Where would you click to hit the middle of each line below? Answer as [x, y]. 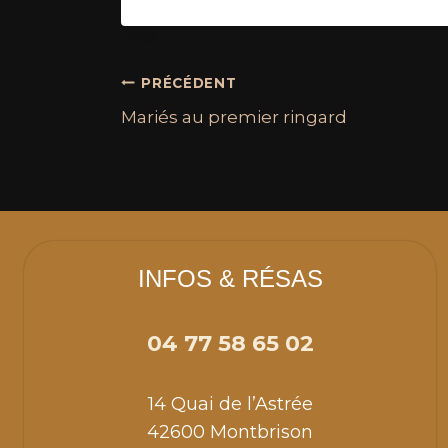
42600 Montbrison [230, 432]
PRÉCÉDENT [189, 82]
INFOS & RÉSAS [230, 279]
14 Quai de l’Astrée [230, 404]
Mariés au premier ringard [234, 117]
